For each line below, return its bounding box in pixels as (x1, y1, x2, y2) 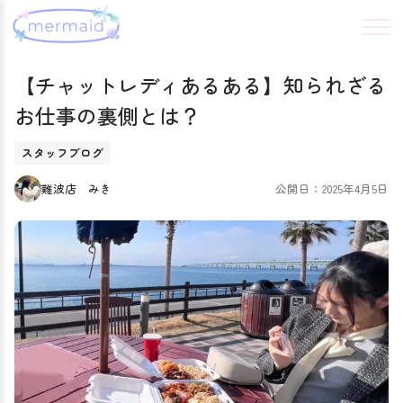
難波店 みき (41, 180, 112, 197)
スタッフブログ (22, 144, 103, 161)
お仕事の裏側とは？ (14, 100, 201, 130)
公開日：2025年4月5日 (275, 180, 389, 197)
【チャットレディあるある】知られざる (14, 69, 387, 100)
